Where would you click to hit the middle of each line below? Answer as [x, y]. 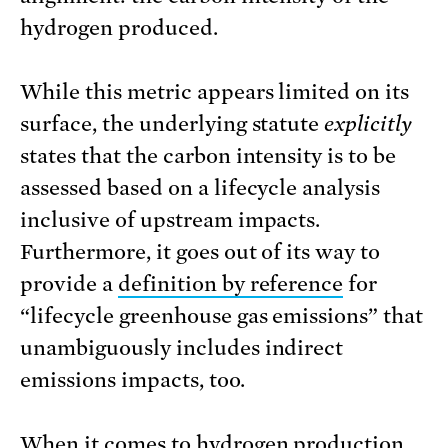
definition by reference [230, 284]
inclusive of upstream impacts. [170, 220]
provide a [69, 284]
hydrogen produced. [119, 28]
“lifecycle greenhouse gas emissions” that [222, 316]
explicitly [368, 124]
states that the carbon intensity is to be [208, 156]
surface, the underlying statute [172, 124]
